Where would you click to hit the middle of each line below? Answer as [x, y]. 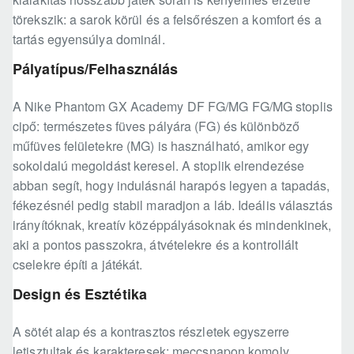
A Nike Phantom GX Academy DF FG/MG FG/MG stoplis [173, 107]
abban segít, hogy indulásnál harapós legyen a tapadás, [171, 186]
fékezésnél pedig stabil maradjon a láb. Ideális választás [173, 205]
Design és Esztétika [80, 294]
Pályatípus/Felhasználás [96, 69]
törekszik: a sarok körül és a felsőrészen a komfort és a [167, 20]
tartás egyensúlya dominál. [89, 40]
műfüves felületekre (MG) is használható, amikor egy [161, 146]
